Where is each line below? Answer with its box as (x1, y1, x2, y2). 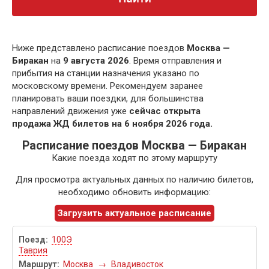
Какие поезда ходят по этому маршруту (52, 153, 217, 164)
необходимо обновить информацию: (58, 187, 211, 198)
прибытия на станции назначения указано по (12, 68, 199, 79)
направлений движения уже (12, 106, 129, 117)
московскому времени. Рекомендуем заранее (12, 80, 203, 92)
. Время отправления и (129, 55, 222, 67)
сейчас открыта (129, 106, 201, 117)
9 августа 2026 (63, 55, 129, 67)
